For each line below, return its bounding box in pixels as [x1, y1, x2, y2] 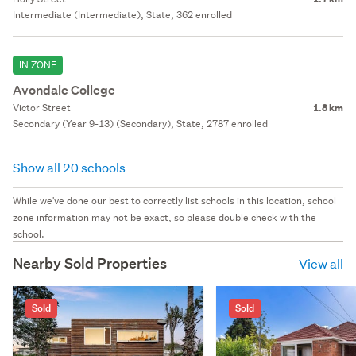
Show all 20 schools [13, 158, 128, 176]
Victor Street [13, 100, 71, 114]
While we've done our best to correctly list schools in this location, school [13, 193, 336, 207]
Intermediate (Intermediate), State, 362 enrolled [13, 7, 232, 21]
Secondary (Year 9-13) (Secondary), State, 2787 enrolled [13, 116, 268, 130]
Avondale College [13, 81, 115, 99]
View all [299, 254, 343, 272]
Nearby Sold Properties [13, 253, 167, 273]
